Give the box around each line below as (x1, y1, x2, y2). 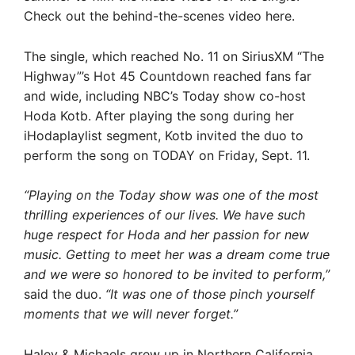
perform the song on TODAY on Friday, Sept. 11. (24, 147, 310, 163)
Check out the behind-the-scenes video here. (24, 8, 295, 24)
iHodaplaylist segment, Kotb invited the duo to (24, 127, 303, 143)
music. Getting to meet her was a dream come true (24, 246, 330, 262)
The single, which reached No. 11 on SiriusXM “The (24, 48, 324, 64)
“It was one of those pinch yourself (105, 286, 315, 302)
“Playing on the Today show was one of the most (24, 187, 319, 203)
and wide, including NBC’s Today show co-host (24, 87, 306, 104)
